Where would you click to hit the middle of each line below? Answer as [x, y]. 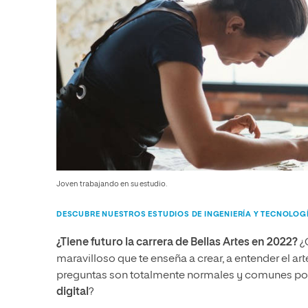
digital [73, 293]
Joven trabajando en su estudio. [112, 184]
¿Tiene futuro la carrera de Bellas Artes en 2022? [177, 243]
